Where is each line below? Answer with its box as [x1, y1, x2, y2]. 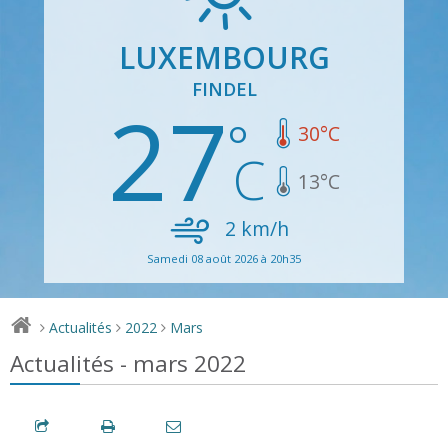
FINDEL [191, 76, 257, 101]
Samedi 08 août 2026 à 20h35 [147, 250, 301, 266]
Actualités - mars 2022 [10, 347, 246, 379]
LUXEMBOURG [118, 36, 330, 78]
